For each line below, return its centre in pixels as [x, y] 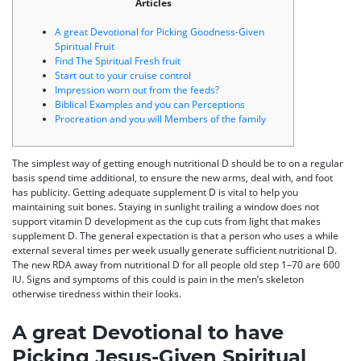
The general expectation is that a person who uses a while [209, 235]
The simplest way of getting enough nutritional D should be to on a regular [178, 163]
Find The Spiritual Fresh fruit [118, 60]
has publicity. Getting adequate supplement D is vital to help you [155, 192]
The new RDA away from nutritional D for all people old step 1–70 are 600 [176, 264]
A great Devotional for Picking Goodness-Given [160, 31]
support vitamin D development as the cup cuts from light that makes [166, 221]
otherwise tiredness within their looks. [97, 293]
